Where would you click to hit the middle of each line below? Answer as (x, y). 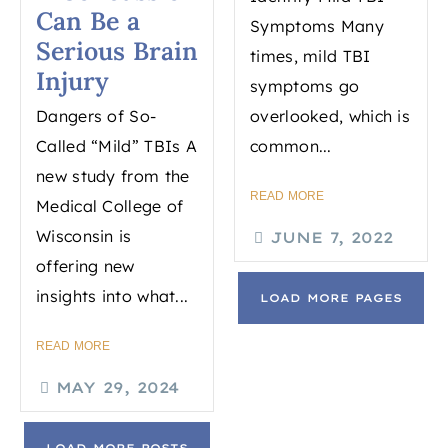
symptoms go (305, 86)
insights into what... (112, 296)
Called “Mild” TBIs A (117, 146)
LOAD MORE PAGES (331, 298)
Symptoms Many (317, 26)
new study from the (113, 176)
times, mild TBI (310, 56)
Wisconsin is (84, 236)
